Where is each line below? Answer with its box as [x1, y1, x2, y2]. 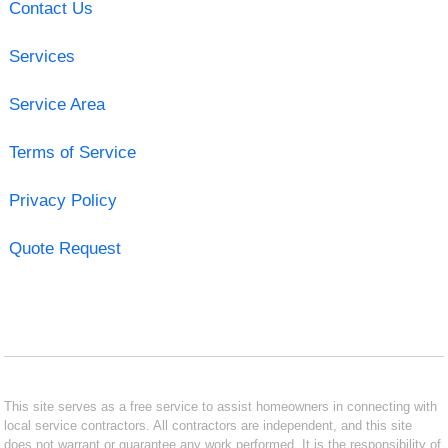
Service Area [8, 94, 105, 114]
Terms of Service [8, 142, 136, 162]
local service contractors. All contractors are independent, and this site [4, 417, 413, 433]
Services [8, 46, 75, 66]
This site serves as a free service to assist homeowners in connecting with [4, 398, 438, 414]
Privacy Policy [8, 190, 117, 210]
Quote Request [8, 238, 121, 258]
